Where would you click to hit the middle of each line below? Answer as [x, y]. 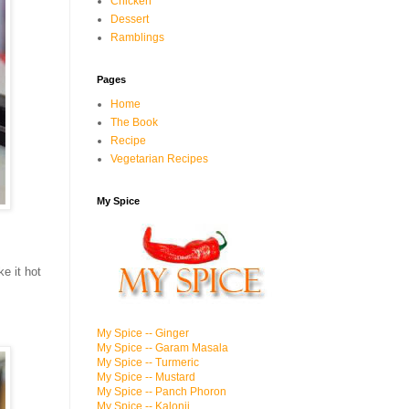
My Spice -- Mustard [146, 377]
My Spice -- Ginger [143, 333]
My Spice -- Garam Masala [163, 348]
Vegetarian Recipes [159, 159]
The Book [134, 122]
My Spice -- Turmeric [148, 362]
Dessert [130, 19]
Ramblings [137, 37]
